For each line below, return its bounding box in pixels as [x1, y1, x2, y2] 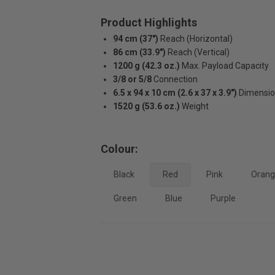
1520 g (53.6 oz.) [112, 101, 180, 111]
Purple [210, 193, 236, 203]
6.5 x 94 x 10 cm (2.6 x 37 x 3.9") [112, 88, 237, 98]
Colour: [100, 142, 138, 155]
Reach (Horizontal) [160, 34, 233, 44]
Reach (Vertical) [167, 47, 230, 57]
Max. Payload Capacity [181, 61, 269, 71]
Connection [153, 74, 198, 84]
